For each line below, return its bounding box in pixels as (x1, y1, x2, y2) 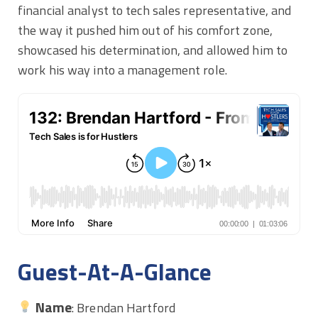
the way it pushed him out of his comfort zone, (18, 20, 273, 40)
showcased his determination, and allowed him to (18, 40, 288, 60)
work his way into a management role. (18, 60, 227, 79)
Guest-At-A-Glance (18, 253, 212, 290)
